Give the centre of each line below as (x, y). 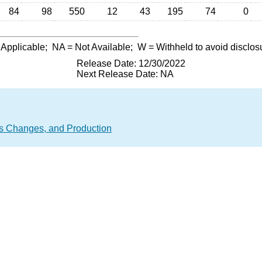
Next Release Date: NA (125, 74)
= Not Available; (101, 47)
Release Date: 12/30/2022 (131, 63)
